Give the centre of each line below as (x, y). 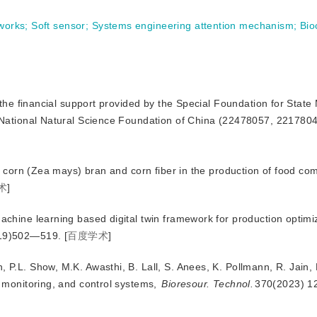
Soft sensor (58, 25)
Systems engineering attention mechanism (193, 25)
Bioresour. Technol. (208, 284)
